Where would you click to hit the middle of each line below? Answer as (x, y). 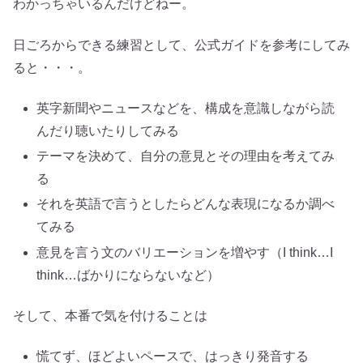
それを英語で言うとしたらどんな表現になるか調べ (186, 204)
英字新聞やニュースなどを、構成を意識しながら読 (186, 109)
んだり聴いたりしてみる (108, 131)
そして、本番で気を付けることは (110, 316)
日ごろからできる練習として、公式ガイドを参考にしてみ (181, 45)
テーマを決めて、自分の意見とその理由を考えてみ (186, 156)
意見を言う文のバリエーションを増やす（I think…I (185, 252)
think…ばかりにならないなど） (128, 275)
